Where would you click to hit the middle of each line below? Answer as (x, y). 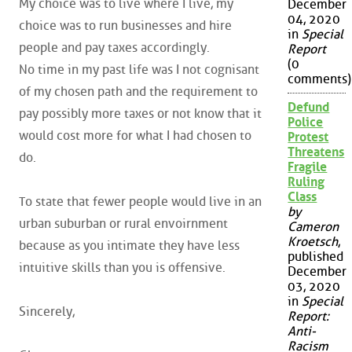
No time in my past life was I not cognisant (139, 70)
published (316, 257)
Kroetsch (313, 242)
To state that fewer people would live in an (140, 202)
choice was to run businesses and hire (125, 26)
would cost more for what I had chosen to (135, 136)
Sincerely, (47, 312)
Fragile (308, 167)
